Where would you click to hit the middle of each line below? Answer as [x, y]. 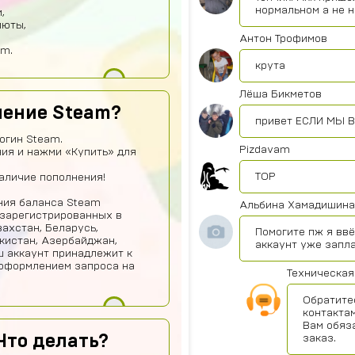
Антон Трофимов [283, 39]
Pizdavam [265, 150]
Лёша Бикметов [281, 94]
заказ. [319, 338]
